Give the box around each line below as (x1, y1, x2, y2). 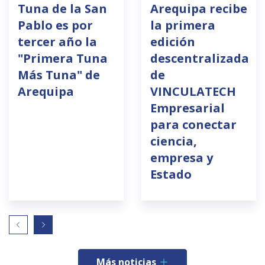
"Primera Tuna (18, 50, 108, 67)
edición (150, 34, 195, 50)
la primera (150, 17, 215, 34)
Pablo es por (18, 17, 93, 34)
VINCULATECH (150, 83, 236, 100)
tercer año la (18, 34, 97, 50)
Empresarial (150, 100, 225, 117)
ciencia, (150, 133, 197, 150)
